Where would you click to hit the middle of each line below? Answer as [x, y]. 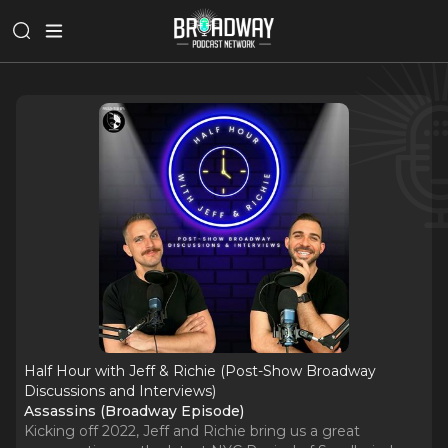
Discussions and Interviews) [120, 391]
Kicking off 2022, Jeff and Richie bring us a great [192, 431]
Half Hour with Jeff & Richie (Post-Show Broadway [200, 371]
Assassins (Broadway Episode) [134, 411]
